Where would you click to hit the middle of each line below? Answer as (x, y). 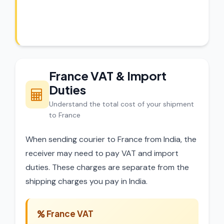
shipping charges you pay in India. (86, 181)
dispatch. (55, 17)
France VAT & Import (107, 75)
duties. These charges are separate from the (107, 167)
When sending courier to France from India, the (111, 139)
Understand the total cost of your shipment (121, 104)
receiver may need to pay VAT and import (102, 153)
